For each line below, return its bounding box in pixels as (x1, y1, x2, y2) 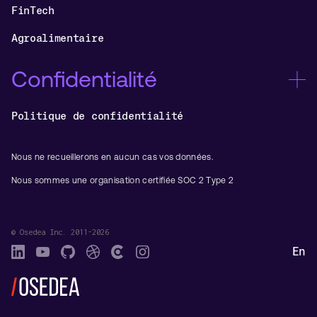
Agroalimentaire (11, 30, 104, 45)
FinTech (11, 4, 54, 18)
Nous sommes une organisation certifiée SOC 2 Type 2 (11, 175, 234, 186)
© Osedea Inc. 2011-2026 (11, 227, 109, 237)
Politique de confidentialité (11, 108, 184, 122)
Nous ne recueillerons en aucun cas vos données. (11, 152, 214, 163)
